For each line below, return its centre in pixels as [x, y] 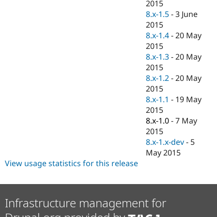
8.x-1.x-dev [165, 142]
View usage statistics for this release [71, 163]
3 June [187, 14]
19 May [189, 100]
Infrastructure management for [85, 203]
